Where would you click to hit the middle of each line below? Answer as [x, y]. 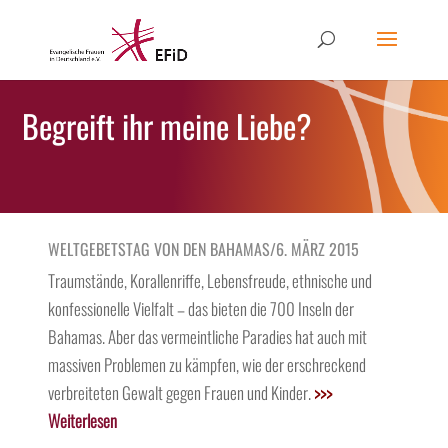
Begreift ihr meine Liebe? [167, 125]
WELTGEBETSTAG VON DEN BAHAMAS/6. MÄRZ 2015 [203, 249]
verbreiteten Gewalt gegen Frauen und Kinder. [180, 393]
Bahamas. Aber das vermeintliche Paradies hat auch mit [207, 337]
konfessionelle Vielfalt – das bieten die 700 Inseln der [200, 309]
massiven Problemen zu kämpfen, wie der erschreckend [206, 365]
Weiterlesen [82, 421]
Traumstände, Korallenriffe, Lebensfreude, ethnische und [209, 281]
